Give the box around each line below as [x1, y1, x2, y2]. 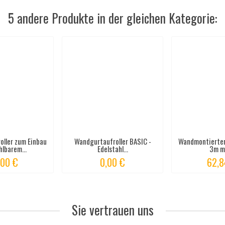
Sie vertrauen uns [71, 200, 154, 219]
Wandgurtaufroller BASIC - [74, 135, 151, 147]
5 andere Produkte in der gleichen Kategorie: [8, 9, 217, 28]
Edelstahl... [97, 143, 128, 154]
